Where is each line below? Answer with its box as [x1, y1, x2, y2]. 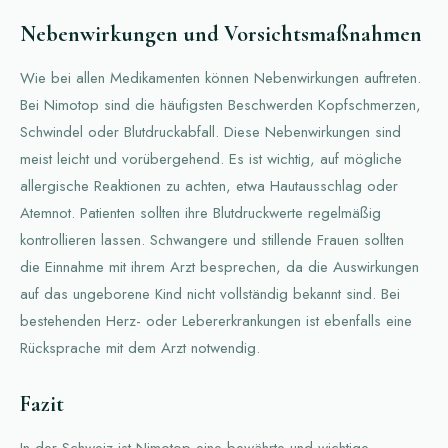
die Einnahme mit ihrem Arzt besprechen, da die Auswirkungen [20, 256, 419, 279]
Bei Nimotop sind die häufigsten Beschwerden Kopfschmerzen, [20, 94, 421, 117]
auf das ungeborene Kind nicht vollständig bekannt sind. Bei [20, 283, 400, 306]
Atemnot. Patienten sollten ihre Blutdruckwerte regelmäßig [20, 202, 381, 225]
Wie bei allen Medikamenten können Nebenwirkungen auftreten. [20, 67, 421, 90]
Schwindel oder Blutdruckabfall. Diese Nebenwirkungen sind [20, 121, 401, 144]
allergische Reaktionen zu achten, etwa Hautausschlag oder [20, 175, 398, 198]
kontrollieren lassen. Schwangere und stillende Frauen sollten [20, 229, 404, 252]
